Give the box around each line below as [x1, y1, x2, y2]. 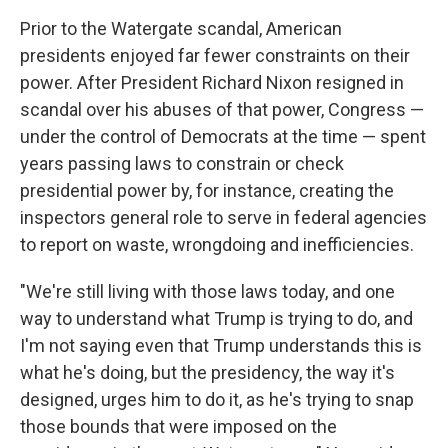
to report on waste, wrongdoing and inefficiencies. [20, 234, 414, 255]
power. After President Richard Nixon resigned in [20, 72, 404, 93]
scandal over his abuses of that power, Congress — [20, 99, 424, 120]
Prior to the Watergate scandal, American [20, 18, 342, 39]
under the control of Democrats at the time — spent [20, 126, 426, 147]
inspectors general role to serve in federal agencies [20, 207, 427, 228]
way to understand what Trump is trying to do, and [20, 308, 413, 329]
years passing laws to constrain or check [20, 153, 344, 174]
